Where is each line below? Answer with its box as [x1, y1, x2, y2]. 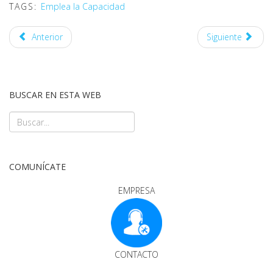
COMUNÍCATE [9, 161, 66, 173]
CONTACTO [115, 248, 158, 260]
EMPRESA [118, 185, 155, 197]
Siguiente [206, 31, 242, 43]
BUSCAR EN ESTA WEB [9, 89, 101, 101]
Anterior [31, 31, 63, 43]
